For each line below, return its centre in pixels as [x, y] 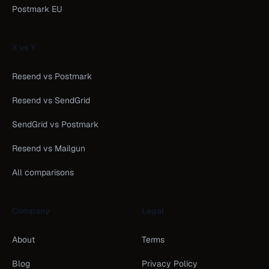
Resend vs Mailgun [49, 148]
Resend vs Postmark [52, 76]
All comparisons [43, 172]
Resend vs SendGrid [51, 100]
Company [31, 211]
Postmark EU [37, 9]
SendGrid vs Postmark [55, 124]
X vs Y [24, 47]
